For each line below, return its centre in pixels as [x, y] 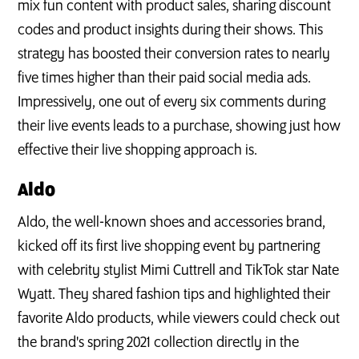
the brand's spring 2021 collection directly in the [159, 343]
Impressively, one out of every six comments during [172, 102]
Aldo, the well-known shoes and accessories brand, [172, 222]
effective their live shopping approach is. [138, 150]
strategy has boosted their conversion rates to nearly [174, 54]
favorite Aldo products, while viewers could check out [179, 319]
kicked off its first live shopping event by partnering [169, 246]
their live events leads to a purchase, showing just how [179, 126]
